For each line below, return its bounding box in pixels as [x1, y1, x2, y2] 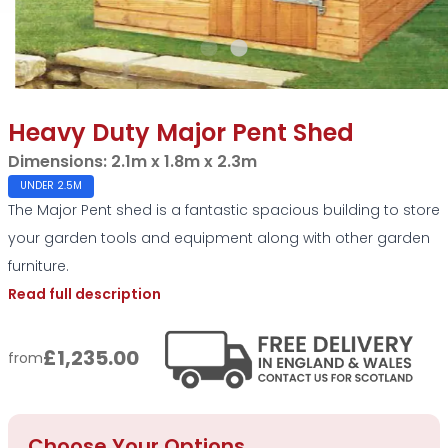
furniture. [8, 259, 69, 275]
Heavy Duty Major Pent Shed [8, 122, 354, 147]
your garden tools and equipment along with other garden [8, 231, 430, 247]
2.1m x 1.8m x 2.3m [111, 154, 257, 171]
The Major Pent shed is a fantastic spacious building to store [8, 203, 440, 219]
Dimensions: [8, 154, 111, 171]
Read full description [8, 287, 161, 303]
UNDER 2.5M [20, 180, 82, 192]
